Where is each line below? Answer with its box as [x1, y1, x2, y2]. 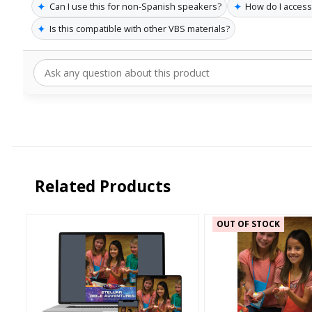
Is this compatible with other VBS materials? [49, 22, 230, 35]
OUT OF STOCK [217, 218, 281, 231]
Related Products [35, 175, 171, 198]
